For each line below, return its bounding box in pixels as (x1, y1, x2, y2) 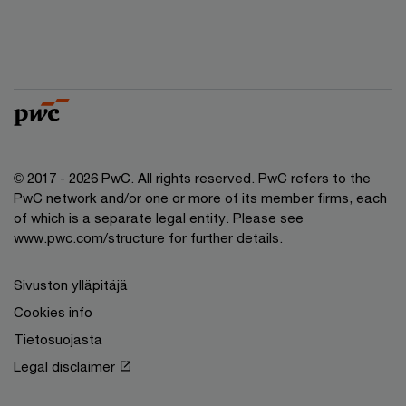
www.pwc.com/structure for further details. (14, 228, 283, 246)
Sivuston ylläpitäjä (14, 275, 128, 293)
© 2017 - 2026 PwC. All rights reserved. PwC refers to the (14, 169, 371, 186)
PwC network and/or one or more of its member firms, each (14, 188, 387, 206)
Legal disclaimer (14, 357, 115, 374)
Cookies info (14, 303, 92, 320)
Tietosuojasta (14, 330, 102, 347)
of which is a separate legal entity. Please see (14, 208, 304, 226)
